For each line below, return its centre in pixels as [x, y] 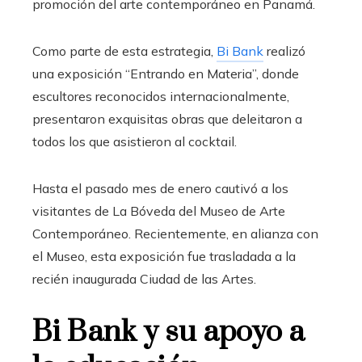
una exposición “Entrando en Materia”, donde [166, 73]
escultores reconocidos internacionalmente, [161, 96]
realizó [284, 51]
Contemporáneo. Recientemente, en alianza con [175, 233]
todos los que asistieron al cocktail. [135, 141]
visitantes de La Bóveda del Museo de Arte [159, 210]
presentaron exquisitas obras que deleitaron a [167, 118]
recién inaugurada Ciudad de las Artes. [144, 278]
